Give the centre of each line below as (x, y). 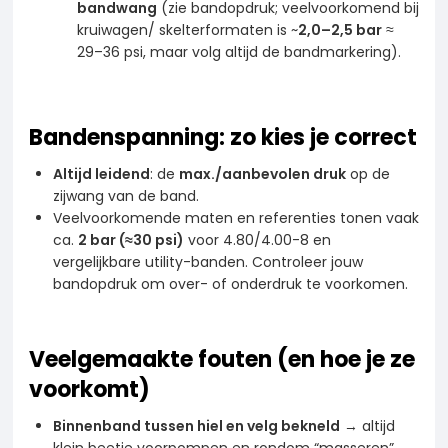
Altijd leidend (101, 173)
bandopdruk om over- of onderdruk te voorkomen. (230, 283)
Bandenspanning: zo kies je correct (223, 137)
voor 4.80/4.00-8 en (257, 239)
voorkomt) (89, 389)
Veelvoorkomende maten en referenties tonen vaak (236, 217)
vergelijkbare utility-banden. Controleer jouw (208, 261)
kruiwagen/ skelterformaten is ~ (187, 29)
